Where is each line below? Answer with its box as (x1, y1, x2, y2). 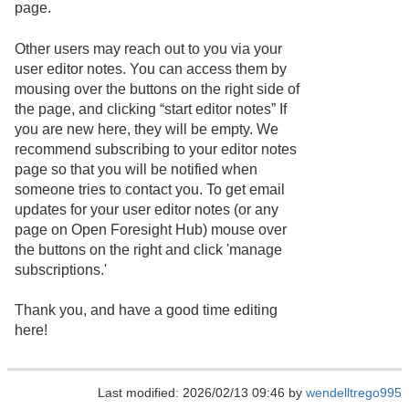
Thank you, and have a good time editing (15, 301, 278, 318)
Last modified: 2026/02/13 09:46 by (98, 385, 306, 401)
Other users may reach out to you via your (15, 40, 282, 57)
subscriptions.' (15, 261, 107, 278)
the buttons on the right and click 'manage (15, 241, 282, 257)
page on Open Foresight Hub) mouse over (15, 221, 287, 237)
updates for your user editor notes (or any (15, 201, 278, 217)
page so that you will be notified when (15, 161, 257, 177)
